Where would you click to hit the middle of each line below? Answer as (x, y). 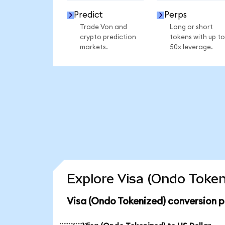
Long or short (191, 27)
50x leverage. (191, 47)
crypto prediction (108, 37)
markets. (94, 47)
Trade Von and (103, 27)
